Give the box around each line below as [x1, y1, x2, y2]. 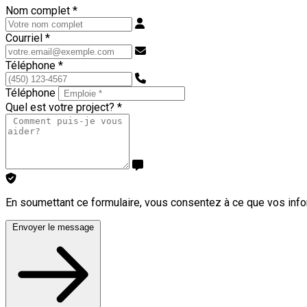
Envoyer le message [12, 221, 94, 232]
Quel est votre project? [5, 100, 117, 114]
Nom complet [5, 3, 73, 17]
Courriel [5, 31, 45, 45]
